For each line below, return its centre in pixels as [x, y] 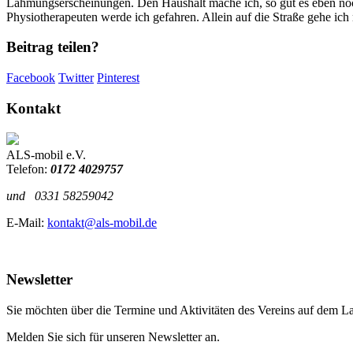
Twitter [76, 78]
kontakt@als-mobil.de [102, 222]
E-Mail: [27, 222]
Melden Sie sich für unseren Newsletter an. [113, 337]
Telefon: [27, 169]
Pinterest [118, 78]
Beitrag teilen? [53, 47]
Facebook [31, 78]
